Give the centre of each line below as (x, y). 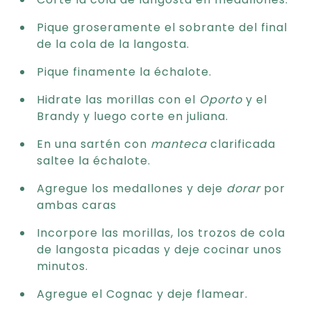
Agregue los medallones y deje (132, 187)
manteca (179, 143)
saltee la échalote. (94, 160)
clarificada (241, 143)
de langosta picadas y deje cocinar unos (159, 249)
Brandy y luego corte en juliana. (133, 115)
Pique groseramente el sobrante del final (162, 26)
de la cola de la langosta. (113, 43)
